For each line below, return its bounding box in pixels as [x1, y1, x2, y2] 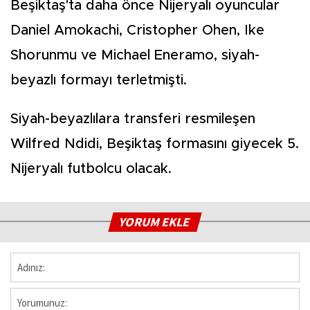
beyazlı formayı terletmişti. [10, 73, 187, 88]
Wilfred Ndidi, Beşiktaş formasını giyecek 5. [10, 137, 299, 152]
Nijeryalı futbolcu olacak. [10, 162, 172, 176]
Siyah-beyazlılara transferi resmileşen [10, 112, 255, 127]
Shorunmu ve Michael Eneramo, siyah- [10, 48, 259, 63]
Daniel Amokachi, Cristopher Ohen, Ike [10, 24, 264, 38]
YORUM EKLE [118, 214, 193, 230]
